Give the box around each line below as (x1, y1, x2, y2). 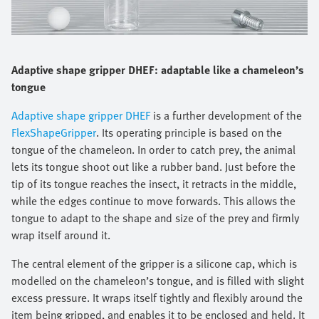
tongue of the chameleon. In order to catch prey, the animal (11, 141, 296, 158)
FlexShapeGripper (11, 124, 96, 141)
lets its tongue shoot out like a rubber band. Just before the (11, 158, 296, 175)
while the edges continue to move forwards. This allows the (11, 192, 296, 209)
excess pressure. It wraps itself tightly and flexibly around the (11, 289, 303, 306)
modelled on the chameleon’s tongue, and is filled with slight (11, 272, 304, 289)
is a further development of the (150, 107, 302, 124)
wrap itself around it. (11, 226, 110, 244)
